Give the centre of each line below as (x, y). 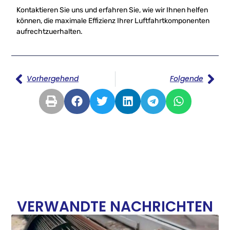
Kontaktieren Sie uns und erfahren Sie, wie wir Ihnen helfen (112, 10)
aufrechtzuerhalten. (50, 31)
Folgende (186, 79)
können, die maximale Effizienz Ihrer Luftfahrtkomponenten (113, 21)
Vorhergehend (53, 79)
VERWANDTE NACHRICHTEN (115, 206)
